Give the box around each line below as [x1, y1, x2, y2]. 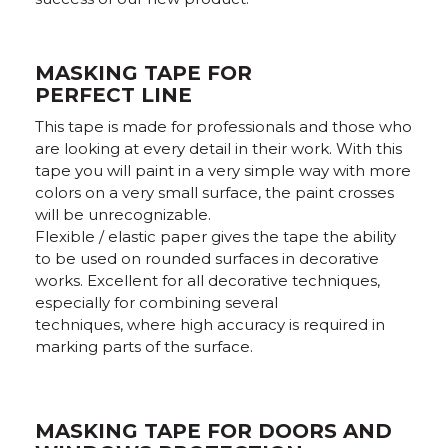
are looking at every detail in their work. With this [35, 139, 402, 158]
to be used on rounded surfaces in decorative [35, 249, 379, 268]
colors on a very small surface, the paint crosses [35, 183, 394, 202]
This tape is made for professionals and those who [35, 117, 412, 136]
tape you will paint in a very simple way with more [35, 161, 411, 180]
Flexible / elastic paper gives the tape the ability [35, 227, 396, 246]
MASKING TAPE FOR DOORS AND [35, 419, 392, 443]
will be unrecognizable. [35, 205, 211, 224]
